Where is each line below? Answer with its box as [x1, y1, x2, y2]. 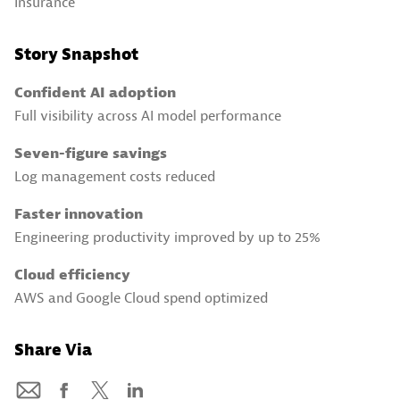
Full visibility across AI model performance [14, 106, 281, 125]
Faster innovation [14, 204, 143, 223]
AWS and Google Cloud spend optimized [14, 288, 268, 307]
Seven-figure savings [14, 144, 167, 162]
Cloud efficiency [14, 265, 130, 284]
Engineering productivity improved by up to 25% [14, 228, 321, 246]
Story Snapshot [14, 44, 138, 65]
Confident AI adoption [14, 83, 176, 102]
